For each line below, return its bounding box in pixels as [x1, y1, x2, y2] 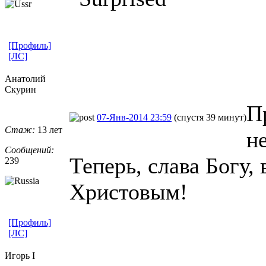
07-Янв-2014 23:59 [97, 112, 172, 122]
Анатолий [5, 73, 46, 84]
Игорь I [5, 250, 35, 261]
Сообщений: [5, 144, 54, 155]
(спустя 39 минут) [174, 112, 246, 122]
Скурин [5, 84, 36, 94]
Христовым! [69, 179, 188, 204]
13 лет [35, 124, 62, 135]
